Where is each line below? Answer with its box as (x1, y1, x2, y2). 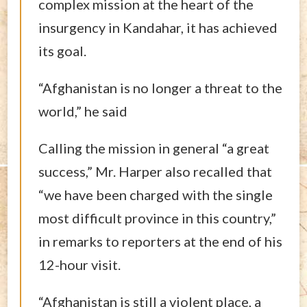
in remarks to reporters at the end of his (38, 232, 282, 249)
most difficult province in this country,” (38, 209, 276, 226)
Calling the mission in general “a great (38, 139, 269, 156)
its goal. (38, 42, 86, 59)
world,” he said (38, 102, 127, 119)
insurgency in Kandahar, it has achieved (38, 19, 278, 36)
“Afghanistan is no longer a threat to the (38, 79, 282, 96)
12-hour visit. (38, 256, 121, 273)
